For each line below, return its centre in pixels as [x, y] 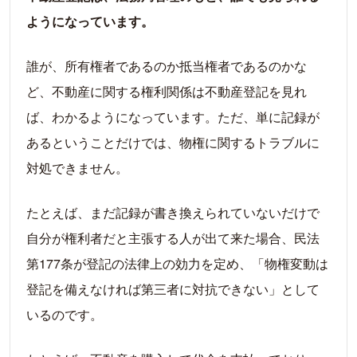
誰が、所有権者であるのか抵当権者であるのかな [167, 66]
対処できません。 [77, 168]
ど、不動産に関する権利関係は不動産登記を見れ [167, 92]
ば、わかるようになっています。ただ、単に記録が [173, 117]
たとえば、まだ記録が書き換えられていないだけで [173, 213]
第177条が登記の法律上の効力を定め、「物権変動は [177, 264]
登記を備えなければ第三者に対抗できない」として [173, 289]
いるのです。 [65, 315]
